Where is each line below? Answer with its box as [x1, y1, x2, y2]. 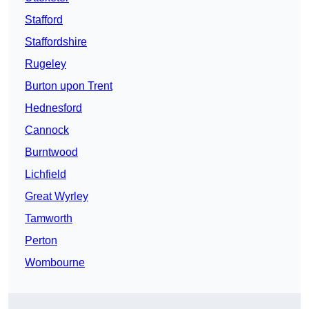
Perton [25, 235, 57, 247]
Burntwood [25, 146, 78, 159]
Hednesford [25, 102, 82, 114]
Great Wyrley [25, 190, 88, 203]
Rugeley [25, 58, 66, 70]
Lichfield [25, 168, 66, 181]
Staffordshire [25, 36, 87, 48]
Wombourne [25, 257, 85, 269]
